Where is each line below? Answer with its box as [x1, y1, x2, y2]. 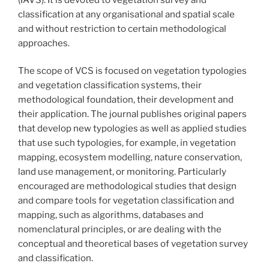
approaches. [18, 37, 70, 49]
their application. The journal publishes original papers [18, 109, 247, 120]
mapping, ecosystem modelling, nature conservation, [18, 152, 242, 163]
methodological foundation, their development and [18, 94, 234, 106]
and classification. [18, 253, 95, 264]
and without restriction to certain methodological [18, 23, 226, 34]
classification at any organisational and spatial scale [18, 8, 235, 20]
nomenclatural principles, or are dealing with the [18, 224, 222, 235]
